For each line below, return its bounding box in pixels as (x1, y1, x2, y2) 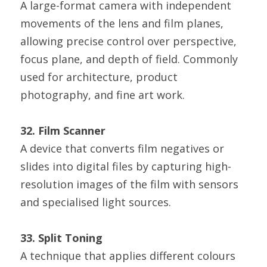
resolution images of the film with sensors (20, 177, 238, 191)
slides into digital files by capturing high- (20, 159, 231, 173)
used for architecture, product (20, 70, 178, 84)
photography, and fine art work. (20, 88, 185, 102)
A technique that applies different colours (20, 249, 235, 263)
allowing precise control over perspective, (20, 34, 237, 48)
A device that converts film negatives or (20, 141, 224, 156)
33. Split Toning (20, 231, 103, 245)
